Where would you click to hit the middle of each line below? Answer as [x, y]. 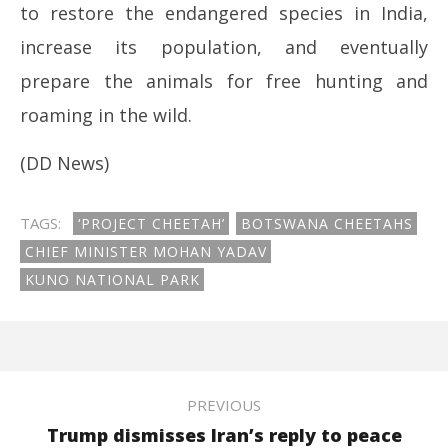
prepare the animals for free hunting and [224, 80]
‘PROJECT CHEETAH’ [151, 223]
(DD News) [64, 162]
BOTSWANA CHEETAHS [327, 223]
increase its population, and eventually [224, 46]
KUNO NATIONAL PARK [112, 279]
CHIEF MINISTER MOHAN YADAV [146, 251]
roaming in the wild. [106, 114]
